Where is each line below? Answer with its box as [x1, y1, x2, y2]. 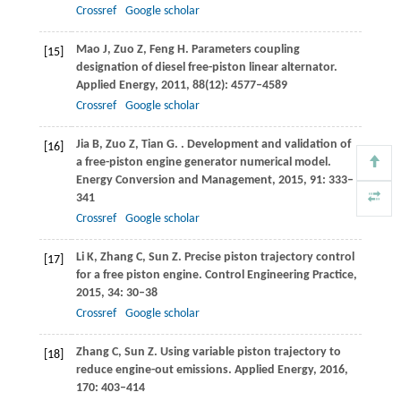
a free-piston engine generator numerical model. [75, 155, 331, 169]
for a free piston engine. [75, 268, 205, 282]
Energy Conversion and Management [75, 173, 272, 187]
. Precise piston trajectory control [177, 250, 354, 264]
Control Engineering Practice [204, 268, 354, 282]
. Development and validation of [180, 137, 351, 151]
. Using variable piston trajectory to [153, 345, 341, 359]
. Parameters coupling [184, 42, 300, 56]
